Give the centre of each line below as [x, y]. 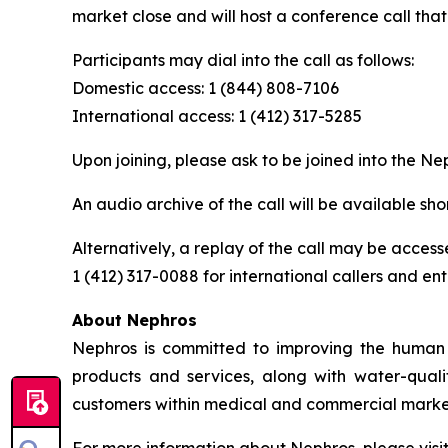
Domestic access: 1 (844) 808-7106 [205, 88]
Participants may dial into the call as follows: [243, 60]
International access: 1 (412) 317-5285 [217, 116]
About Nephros [134, 320]
